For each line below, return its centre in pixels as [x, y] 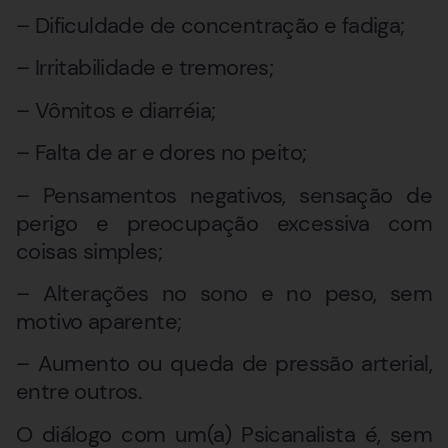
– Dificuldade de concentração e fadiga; [210, 25]
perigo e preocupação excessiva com [224, 223]
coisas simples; [89, 251]
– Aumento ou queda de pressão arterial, [224, 364]
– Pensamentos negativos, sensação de [224, 195]
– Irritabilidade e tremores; [145, 68]
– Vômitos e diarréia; [116, 110]
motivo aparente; [99, 321]
